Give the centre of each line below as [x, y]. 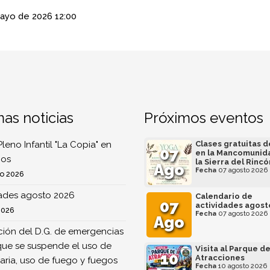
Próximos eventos [204, 118]
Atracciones [220, 258]
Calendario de [224, 196]
